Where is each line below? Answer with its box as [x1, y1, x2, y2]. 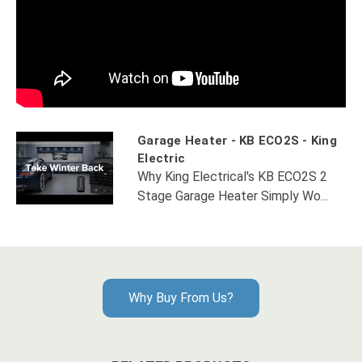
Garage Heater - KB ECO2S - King [137, 133, 337, 149]
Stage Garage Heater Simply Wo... [137, 188, 328, 204]
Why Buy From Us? [128, 290, 234, 306]
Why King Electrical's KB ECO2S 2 [137, 169, 327, 185]
